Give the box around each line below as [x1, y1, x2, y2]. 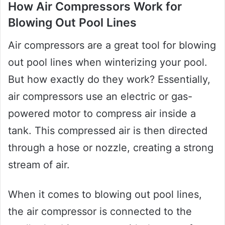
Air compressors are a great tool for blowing [8, 39, 216, 51]
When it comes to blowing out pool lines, [8, 188, 202, 200]
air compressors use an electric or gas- [8, 90, 192, 102]
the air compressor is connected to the [8, 205, 192, 217]
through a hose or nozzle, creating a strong [8, 141, 213, 154]
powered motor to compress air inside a [8, 107, 196, 120]
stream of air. [8, 158, 70, 171]
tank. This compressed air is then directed [8, 124, 207, 137]
